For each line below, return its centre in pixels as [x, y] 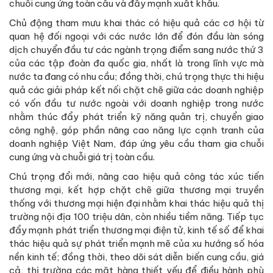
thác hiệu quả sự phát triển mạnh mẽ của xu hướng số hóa [136, 243]
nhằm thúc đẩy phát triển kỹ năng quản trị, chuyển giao [136, 116]
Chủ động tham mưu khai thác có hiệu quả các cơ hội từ [136, 23]
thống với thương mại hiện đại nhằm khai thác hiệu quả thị [136, 203]
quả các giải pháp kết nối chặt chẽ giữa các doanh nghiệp [136, 90]
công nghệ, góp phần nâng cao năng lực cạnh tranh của [136, 130]
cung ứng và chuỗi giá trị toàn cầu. [82, 157]
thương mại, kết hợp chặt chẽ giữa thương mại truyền [136, 190]
